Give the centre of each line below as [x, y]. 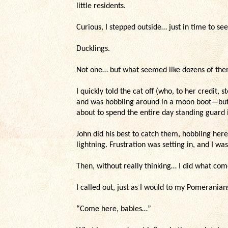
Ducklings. [93, 49]
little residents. [101, 6]
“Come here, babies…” [114, 209]
